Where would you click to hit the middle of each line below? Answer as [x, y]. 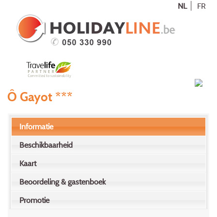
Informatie [37, 127]
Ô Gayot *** [40, 96]
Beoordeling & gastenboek [63, 182]
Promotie [35, 200]
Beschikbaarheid [46, 145]
